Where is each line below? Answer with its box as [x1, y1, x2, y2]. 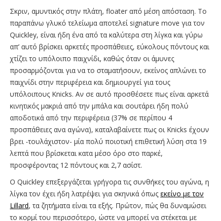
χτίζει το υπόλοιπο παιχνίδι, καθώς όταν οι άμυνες [10, 53, 174, 63]
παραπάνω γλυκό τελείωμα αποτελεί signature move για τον [10, 18, 205, 28]
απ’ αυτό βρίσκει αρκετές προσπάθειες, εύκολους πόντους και [10, 41, 209, 51]
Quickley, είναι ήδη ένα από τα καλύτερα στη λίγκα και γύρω [10, 30, 203, 39]
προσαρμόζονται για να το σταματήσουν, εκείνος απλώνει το [10, 65, 206, 75]
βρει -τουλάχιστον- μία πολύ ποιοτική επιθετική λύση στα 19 [10, 136, 207, 146]
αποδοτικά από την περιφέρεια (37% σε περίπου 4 [10, 112, 172, 122]
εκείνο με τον [160, 188, 204, 198]
